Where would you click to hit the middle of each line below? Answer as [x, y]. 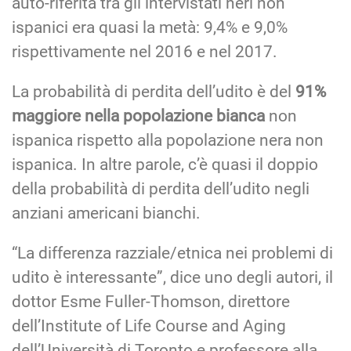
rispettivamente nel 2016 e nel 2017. [145, 51]
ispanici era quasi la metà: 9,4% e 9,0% [150, 27]
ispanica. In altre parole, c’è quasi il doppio [165, 164]
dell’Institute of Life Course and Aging [149, 326]
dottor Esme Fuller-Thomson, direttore [151, 301]
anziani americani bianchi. [106, 213]
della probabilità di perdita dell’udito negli [161, 188]
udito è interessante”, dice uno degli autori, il [172, 277]
